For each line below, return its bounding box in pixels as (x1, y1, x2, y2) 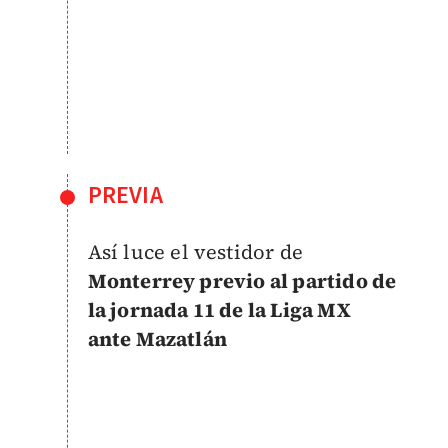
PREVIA (87, 178, 163, 214)
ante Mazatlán (87, 325, 228, 354)
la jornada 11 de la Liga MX (87, 296, 351, 325)
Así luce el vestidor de (87, 238, 304, 267)
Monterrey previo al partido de (87, 267, 397, 296)
